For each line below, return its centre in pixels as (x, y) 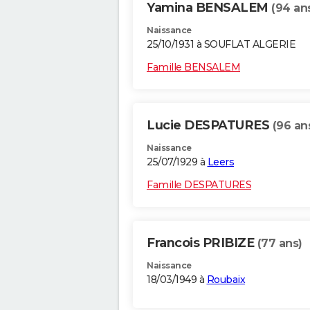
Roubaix (226, 280)
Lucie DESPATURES (210, 126)
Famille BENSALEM (193, 67)
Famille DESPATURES (199, 185)
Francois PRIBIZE (202, 243)
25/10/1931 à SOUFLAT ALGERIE (221, 45)
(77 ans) (280, 244)
